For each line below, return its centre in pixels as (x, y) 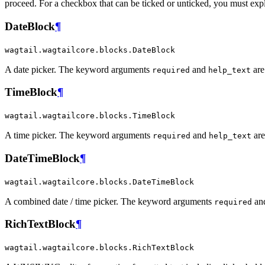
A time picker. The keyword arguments (79, 135)
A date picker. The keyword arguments (78, 69)
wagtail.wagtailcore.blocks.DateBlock (90, 50)
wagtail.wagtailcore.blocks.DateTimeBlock (99, 182)
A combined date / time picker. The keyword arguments (109, 201)
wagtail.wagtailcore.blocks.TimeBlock (90, 116)
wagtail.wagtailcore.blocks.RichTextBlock (99, 247)
